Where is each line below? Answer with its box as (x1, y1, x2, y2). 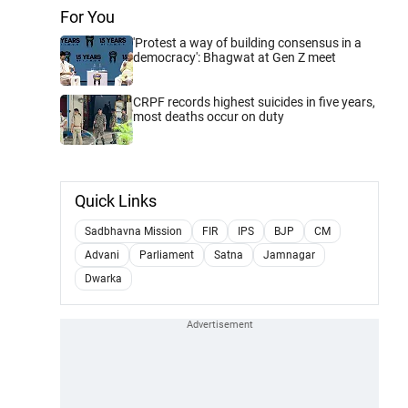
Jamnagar (263, 248, 315, 261)
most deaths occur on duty (133, 108, 284, 124)
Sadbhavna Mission (85, 224, 182, 238)
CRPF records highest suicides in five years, (133, 94, 375, 109)
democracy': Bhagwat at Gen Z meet (133, 49, 336, 65)
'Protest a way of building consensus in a (133, 35, 362, 50)
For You (60, 6, 115, 26)
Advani (85, 248, 119, 261)
